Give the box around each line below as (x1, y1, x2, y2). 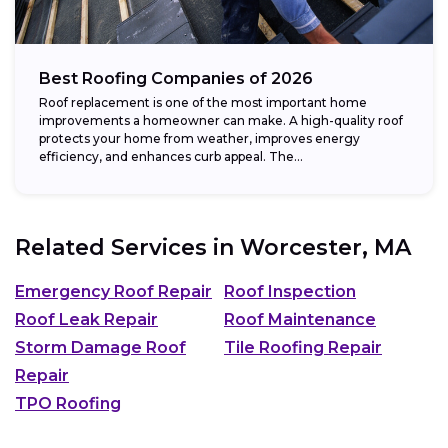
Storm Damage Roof (15, 338, 186, 358)
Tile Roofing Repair (224, 338, 382, 358)
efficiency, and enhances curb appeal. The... (39, 148, 303, 164)
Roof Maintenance (224, 310, 376, 330)
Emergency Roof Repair (15, 282, 212, 302)
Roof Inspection (224, 282, 356, 302)
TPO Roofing (15, 394, 121, 414)
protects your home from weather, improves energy (39, 130, 360, 146)
